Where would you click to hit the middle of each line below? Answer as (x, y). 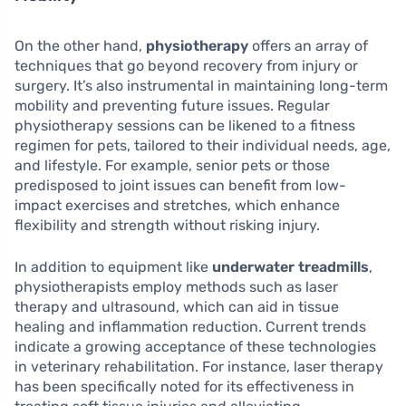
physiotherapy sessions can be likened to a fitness (185, 126)
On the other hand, (80, 46)
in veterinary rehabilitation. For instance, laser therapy (199, 367)
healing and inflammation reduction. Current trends (190, 327)
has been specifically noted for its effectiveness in (184, 387)
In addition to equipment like (113, 267)
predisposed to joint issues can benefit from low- (180, 186)
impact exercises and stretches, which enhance (177, 206)
